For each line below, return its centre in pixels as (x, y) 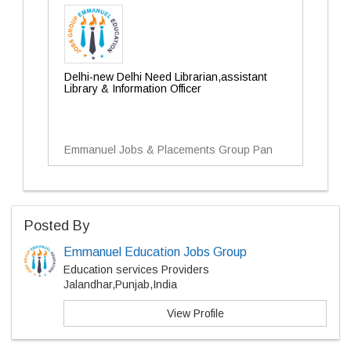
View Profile (195, 313)
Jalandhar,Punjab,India (120, 284)
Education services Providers (136, 270)
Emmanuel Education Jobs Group (155, 252)
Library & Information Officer (133, 89)
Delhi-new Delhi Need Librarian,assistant (166, 77)
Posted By (57, 226)
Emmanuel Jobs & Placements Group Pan (168, 150)
